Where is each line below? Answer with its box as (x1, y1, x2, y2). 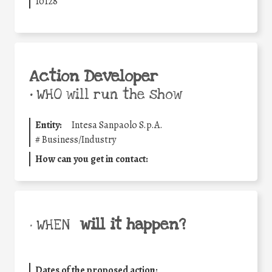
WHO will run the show (32, 85, 182, 104)
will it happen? (80, 214, 186, 235)
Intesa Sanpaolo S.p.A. (72, 118, 163, 132)
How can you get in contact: (35, 152, 148, 166)
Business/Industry (42, 132, 116, 146)
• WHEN (29, 216, 70, 234)
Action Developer (29, 66, 158, 87)
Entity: (35, 118, 62, 132)
